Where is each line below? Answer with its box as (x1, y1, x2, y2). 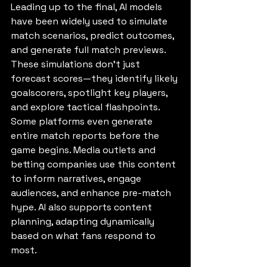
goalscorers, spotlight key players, (11, 86, 170, 100)
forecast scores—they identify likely (11, 72, 180, 85)
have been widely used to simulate (11, 15, 170, 28)
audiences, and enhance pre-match (11, 187, 173, 200)
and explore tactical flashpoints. (11, 101, 162, 114)
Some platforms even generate (11, 115, 155, 128)
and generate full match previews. (11, 44, 168, 57)
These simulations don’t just (11, 58, 142, 71)
